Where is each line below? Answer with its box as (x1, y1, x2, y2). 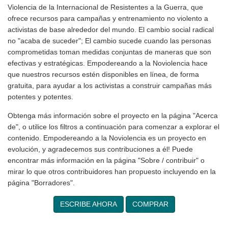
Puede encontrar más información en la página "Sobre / (8, 166, 192, 177)
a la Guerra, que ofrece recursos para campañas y (8, 13, 173, 23)
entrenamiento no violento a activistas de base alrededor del (8, 24, 210, 35)
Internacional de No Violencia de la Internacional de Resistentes (8, 2, 220, 12)
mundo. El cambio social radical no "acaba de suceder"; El (8, 36, 197, 46)
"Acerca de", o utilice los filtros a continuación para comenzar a (8, 133, 218, 143)
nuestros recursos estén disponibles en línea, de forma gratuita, (8, 80, 220, 91)
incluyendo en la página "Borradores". (8, 189, 132, 199)
